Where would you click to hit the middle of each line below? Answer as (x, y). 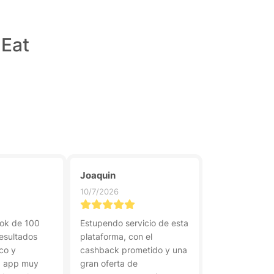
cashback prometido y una (134, 250)
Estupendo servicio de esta (134, 223)
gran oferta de (109, 263)
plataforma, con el (116, 236)
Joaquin (98, 175)
